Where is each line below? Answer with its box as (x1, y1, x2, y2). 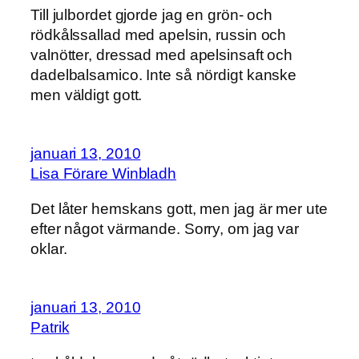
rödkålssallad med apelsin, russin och (30, 26, 287, 43)
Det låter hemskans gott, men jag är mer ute (30, 200, 328, 217)
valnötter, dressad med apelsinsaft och (30, 46, 293, 63)
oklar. (30, 240, 67, 257)
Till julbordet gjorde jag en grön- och (30, 6, 273, 23)
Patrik (30, 319, 70, 337)
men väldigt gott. (30, 86, 143, 103)
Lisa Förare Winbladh (30, 165, 176, 183)
